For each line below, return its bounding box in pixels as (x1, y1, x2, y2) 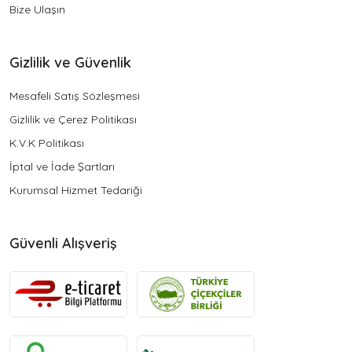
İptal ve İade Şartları (9, 159, 115, 174)
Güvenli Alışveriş (9, 234, 117, 253)
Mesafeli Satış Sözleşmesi (9, 89, 140, 104)
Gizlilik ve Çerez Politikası (9, 112, 137, 127)
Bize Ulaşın (9, 2, 65, 17)
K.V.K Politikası (9, 136, 84, 151)
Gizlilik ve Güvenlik (9, 53, 131, 72)
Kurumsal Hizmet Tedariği (9, 183, 142, 198)
